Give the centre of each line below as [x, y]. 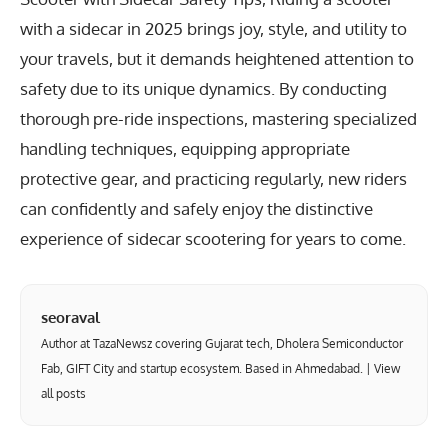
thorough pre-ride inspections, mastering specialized [218, 118]
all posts [63, 393]
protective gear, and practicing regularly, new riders [213, 178]
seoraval [70, 317]
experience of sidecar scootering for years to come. [213, 238]
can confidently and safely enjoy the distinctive [196, 208]
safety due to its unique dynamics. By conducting [203, 88]
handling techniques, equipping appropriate [185, 148]
